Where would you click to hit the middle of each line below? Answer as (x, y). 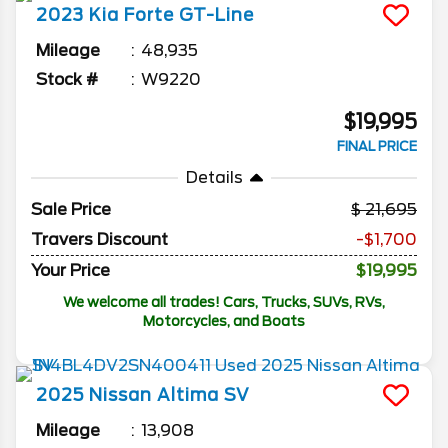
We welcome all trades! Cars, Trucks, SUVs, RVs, (224, 302)
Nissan (120, 395)
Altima (188, 395)
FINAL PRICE (377, 147)
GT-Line (216, 15)
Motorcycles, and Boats (224, 321)
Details (214, 178)
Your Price (70, 271)
